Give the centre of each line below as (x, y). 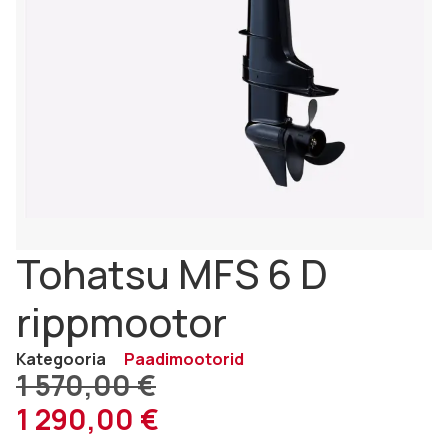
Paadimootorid (184, 358)
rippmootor (121, 321)
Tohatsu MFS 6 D (172, 273)
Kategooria (61, 358)
